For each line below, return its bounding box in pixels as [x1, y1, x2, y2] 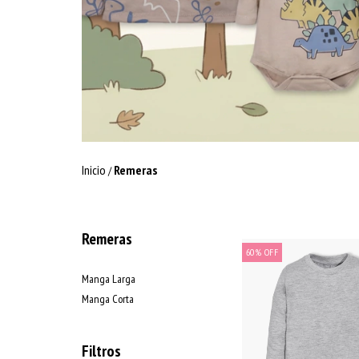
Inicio [82, 161, 106, 178]
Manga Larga [82, 271, 135, 286]
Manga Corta [82, 291, 134, 306]
